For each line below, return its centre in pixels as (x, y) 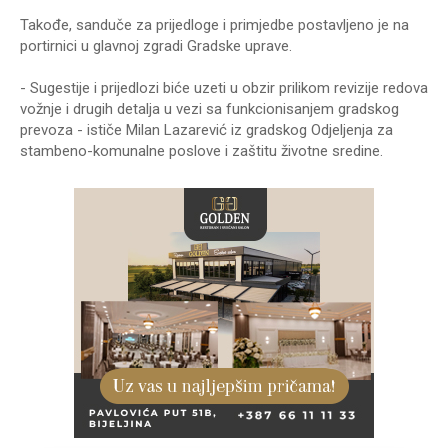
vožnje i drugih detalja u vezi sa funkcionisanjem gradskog (209, 108)
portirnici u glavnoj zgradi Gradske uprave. (156, 45)
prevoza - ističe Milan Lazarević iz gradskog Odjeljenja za (206, 129)
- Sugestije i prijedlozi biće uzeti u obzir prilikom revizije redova (224, 87)
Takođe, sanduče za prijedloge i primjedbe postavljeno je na (214, 24)
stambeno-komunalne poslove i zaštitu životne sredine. (201, 150)
